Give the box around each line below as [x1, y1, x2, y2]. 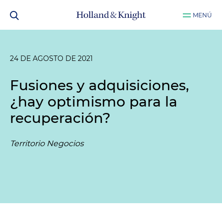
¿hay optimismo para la [10, 93, 177, 110]
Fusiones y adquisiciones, [10, 77, 189, 94]
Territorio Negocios [10, 139, 84, 148]
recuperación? [10, 110, 111, 126]
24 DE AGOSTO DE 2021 [10, 54, 93, 63]
